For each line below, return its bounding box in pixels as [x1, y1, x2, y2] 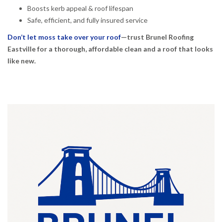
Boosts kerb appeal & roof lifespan [27, 3, 133, 12]
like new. [7, 56, 36, 65]
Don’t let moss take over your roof [7, 32, 121, 41]
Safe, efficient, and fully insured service [27, 15, 148, 24]
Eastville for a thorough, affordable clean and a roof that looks [7, 44, 213, 53]
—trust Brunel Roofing [121, 32, 194, 41]
